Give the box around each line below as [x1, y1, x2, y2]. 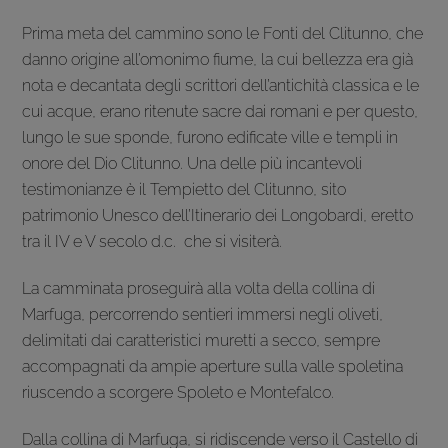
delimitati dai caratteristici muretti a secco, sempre [22, 331, 381, 351]
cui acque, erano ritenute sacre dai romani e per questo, [22, 102, 419, 122]
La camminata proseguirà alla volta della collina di [22, 279, 376, 299]
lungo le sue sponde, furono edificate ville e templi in [22, 128, 399, 148]
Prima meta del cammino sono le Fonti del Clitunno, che [22, 24, 424, 44]
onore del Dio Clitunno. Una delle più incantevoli [22, 154, 363, 174]
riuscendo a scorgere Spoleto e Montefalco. [22, 383, 335, 403]
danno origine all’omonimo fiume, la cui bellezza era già [22, 50, 414, 70]
